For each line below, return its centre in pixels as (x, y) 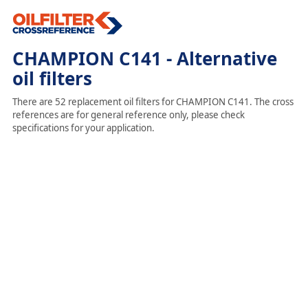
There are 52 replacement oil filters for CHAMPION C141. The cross (153, 102)
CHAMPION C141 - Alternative (144, 58)
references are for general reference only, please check (128, 115)
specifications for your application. (83, 128)
